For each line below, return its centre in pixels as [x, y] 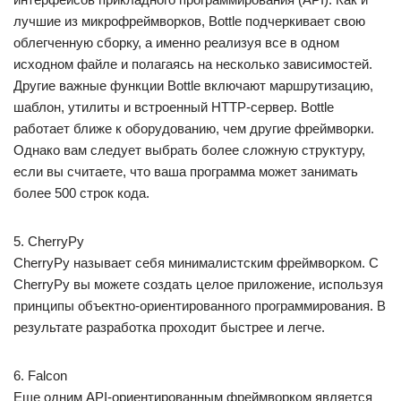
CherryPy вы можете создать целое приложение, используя [198, 284]
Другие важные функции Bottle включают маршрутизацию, [193, 85]
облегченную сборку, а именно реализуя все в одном [176, 43]
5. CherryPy [49, 241]
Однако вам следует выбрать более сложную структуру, [189, 150]
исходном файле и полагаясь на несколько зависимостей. [193, 64]
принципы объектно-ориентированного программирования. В [200, 306]
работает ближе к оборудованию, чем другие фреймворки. [194, 128]
